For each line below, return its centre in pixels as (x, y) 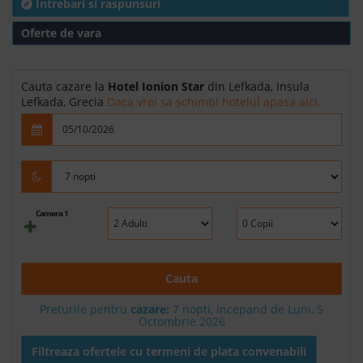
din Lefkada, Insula (257, 86)
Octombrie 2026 (181, 321)
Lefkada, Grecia (64, 101)
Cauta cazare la (64, 86)
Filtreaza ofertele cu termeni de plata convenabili (169, 351)
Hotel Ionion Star (156, 86)
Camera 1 (52, 213)
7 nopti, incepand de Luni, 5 (246, 309)
